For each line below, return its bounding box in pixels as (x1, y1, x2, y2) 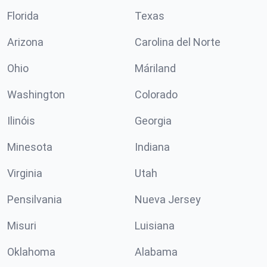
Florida (7, 10, 39, 22)
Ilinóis (7, 114, 35, 127)
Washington (7, 88, 65, 101)
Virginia (7, 167, 42, 179)
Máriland (135, 62, 176, 74)
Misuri (7, 219, 36, 232)
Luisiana (135, 219, 175, 232)
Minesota (7, 141, 52, 153)
